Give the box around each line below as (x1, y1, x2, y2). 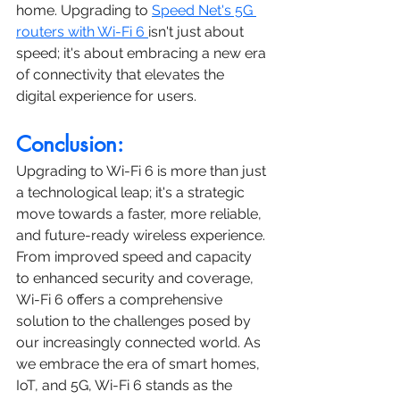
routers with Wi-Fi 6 (16, 22, 148, 40)
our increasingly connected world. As (16, 333, 264, 351)
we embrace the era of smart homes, (16, 354, 263, 372)
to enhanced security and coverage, (16, 269, 257, 287)
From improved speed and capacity (16, 247, 255, 265)
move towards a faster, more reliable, (16, 204, 265, 222)
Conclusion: (16, 129, 123, 158)
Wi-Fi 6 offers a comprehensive (16, 290, 226, 308)
